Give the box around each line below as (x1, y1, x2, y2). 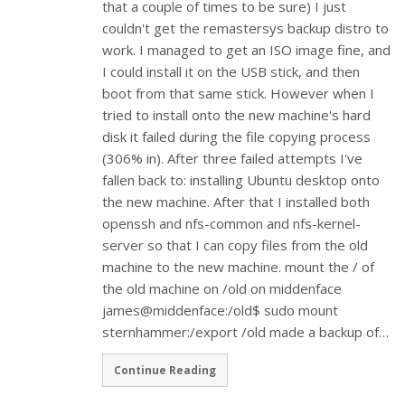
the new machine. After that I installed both (102, 192, 371, 211)
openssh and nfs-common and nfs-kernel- (102, 213, 362, 232)
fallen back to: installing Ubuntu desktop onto (102, 170, 381, 189)
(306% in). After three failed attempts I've (102, 148, 363, 167)
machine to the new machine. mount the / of (102, 257, 375, 276)
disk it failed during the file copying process (102, 127, 372, 146)
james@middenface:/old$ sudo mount (102, 300, 339, 319)
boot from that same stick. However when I (102, 83, 375, 102)
